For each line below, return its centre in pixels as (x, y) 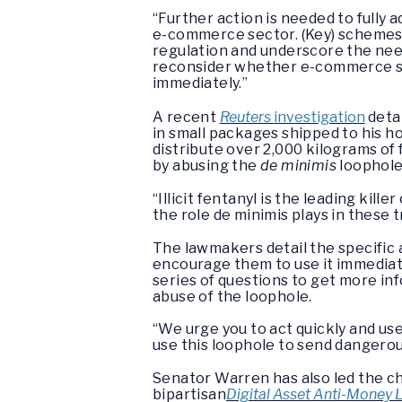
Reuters (246, 117)
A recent (186, 117)
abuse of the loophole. (232, 296)
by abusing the (207, 165)
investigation (319, 117)
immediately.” (201, 83)
